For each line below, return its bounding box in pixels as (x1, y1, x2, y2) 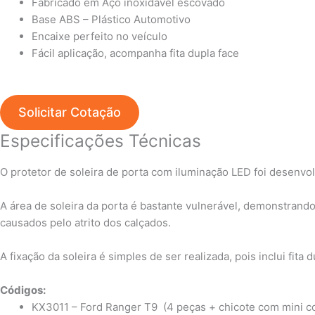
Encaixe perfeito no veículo (32, 29, 167, 43)
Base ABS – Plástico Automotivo (32, 12, 191, 26)
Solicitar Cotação (18, 105, 121, 120)
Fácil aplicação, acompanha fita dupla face (32, 46, 239, 60)
